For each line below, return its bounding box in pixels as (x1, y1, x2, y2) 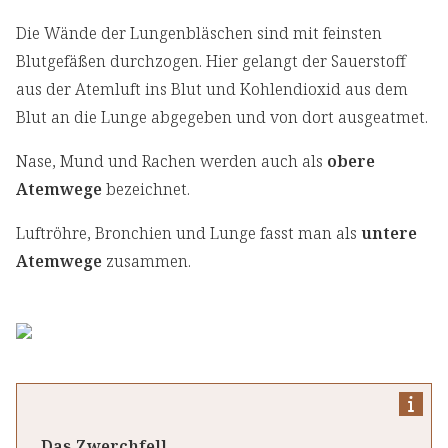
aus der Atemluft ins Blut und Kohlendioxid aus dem (16, 78, 408, 101)
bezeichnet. (102, 178, 190, 201)
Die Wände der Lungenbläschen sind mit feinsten (16, 22, 382, 45)
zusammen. (102, 250, 191, 273)
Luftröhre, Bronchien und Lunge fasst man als (16, 222, 361, 245)
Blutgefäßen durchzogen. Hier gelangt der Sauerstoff (16, 50, 406, 73)
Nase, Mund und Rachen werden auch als (16, 150, 327, 173)
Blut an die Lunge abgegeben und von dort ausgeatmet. (16, 106, 428, 129)
